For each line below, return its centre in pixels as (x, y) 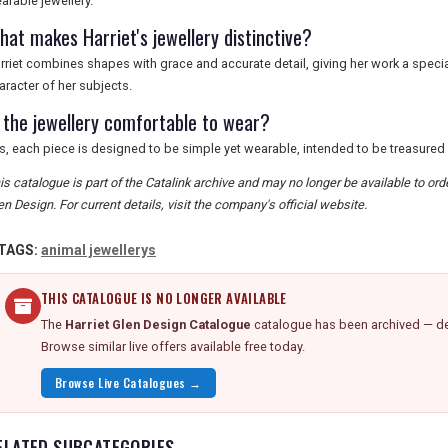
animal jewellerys (98, 250)
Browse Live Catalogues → (128, 382)
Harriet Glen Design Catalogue (158, 324)
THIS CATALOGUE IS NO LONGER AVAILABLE (164, 298)
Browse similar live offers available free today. (173, 346)
